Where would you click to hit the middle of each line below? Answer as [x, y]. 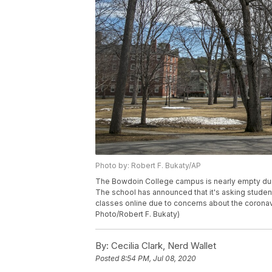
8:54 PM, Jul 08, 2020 [158, 259]
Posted [108, 259]
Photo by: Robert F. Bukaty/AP [148, 166]
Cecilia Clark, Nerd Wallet [162, 246]
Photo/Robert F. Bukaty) [138, 214]
